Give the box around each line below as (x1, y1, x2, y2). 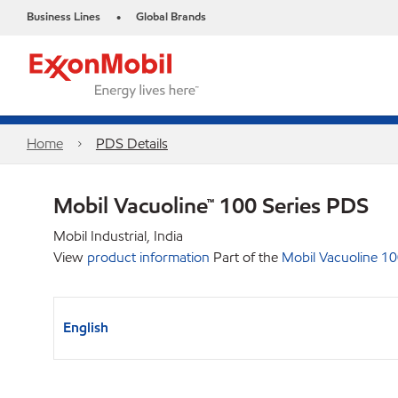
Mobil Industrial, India (53, 227, 183, 245)
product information (87, 248, 210, 267)
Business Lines (27, 9, 100, 25)
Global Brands (136, 9, 206, 25)
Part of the (213, 248, 278, 267)
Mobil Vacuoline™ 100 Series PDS (53, 191, 369, 219)
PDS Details (95, 134, 168, 153)
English (63, 318, 108, 337)
